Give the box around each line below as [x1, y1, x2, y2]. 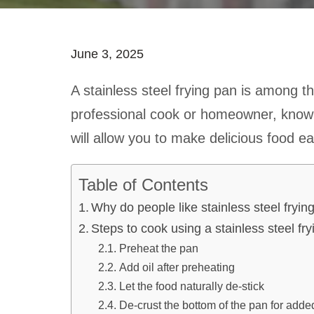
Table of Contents [78, 175, 208, 194]
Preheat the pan [118, 242, 198, 254]
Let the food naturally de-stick [118, 280, 264, 292]
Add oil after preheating [118, 261, 235, 273]
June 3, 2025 [70, 47, 144, 61]
